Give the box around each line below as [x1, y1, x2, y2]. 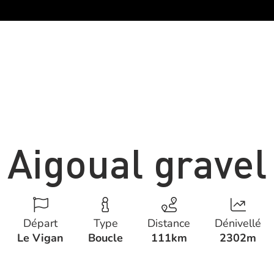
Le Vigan [17, 231, 64, 245]
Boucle [88, 231, 123, 245]
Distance [147, 216, 190, 231]
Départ [23, 216, 57, 231]
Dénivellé [215, 216, 261, 231]
